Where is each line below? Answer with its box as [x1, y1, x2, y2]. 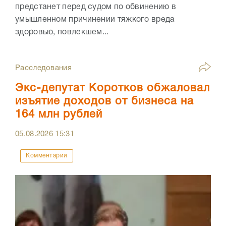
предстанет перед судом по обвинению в [15, 3, 177, 11]
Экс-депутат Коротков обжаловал [15, 83, 210, 93]
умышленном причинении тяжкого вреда [15, 16, 175, 23]
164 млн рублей [15, 109, 102, 120]
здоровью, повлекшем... [15, 28, 109, 36]
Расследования [15, 64, 72, 72]
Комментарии [26, 152, 68, 158]
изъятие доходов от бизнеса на [15, 96, 194, 106]
